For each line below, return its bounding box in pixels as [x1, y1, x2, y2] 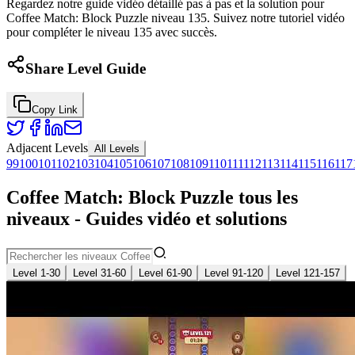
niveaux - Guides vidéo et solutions [6, 208, 287, 230]
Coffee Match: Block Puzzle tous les [6, 187, 298, 208]
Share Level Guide [25, 59, 146, 77]
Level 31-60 [73, 267, 126, 280]
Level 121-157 [276, 267, 340, 280]
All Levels [94, 143, 139, 155]
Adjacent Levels [6, 141, 88, 155]
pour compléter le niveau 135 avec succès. [6, 25, 217, 39]
